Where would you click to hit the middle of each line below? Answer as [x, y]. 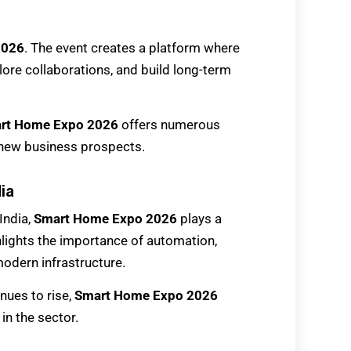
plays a [199, 219]
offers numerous [169, 125]
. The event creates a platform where [132, 47]
